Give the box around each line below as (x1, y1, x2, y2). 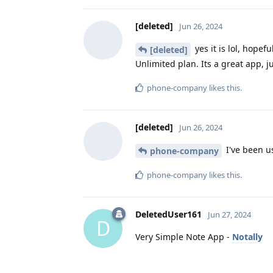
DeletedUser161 (135, 208, 202, 220)
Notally (232, 230, 263, 243)
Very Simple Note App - (135, 230, 232, 243)
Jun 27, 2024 (208, 208, 251, 220)
